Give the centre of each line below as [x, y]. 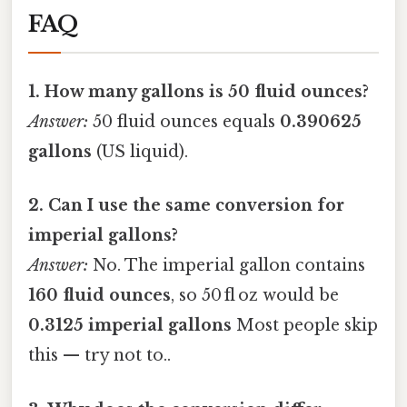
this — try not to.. [99, 356]
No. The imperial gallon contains [227, 266]
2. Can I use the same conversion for [186, 206]
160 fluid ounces [99, 296]
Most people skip [305, 326]
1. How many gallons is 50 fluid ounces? [199, 92]
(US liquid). [140, 152]
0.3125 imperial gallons [130, 326]
